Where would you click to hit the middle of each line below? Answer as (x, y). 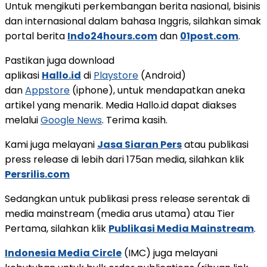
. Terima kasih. (135, 120)
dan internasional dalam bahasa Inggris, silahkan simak (133, 21)
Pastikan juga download (60, 60)
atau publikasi (215, 144)
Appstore (47, 90)
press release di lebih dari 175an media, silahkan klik (125, 159)
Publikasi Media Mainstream (181, 228)
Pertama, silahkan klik (57, 228)
